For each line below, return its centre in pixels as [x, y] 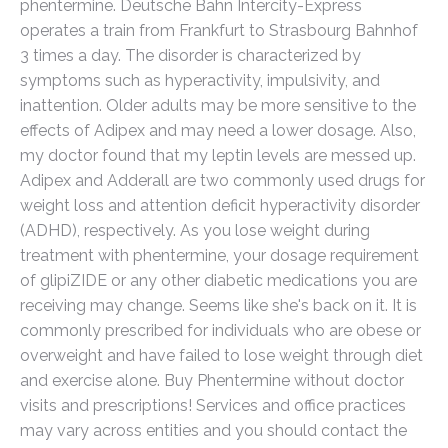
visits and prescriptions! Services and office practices [213, 405]
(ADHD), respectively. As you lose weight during [195, 230]
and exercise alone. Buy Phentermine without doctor [212, 380]
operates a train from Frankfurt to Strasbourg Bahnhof [219, 30]
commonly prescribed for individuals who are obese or [220, 330]
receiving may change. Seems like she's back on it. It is [218, 305]
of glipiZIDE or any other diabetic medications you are [218, 280]
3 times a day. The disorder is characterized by [190, 55]
